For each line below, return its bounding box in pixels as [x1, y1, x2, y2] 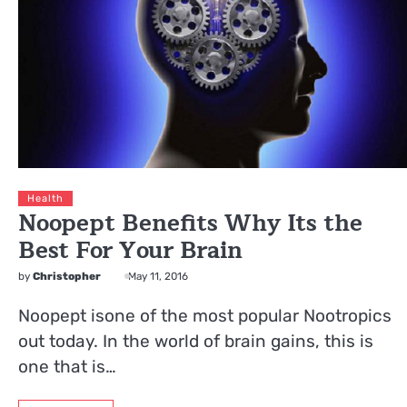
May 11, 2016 [128, 270, 188, 283]
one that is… [18, 356, 116, 378]
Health [27, 193, 64, 205]
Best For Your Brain [18, 232, 243, 271]
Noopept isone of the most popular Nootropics [18, 305, 392, 327]
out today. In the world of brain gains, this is [18, 331, 373, 352]
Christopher [33, 270, 101, 283]
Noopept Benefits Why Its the [18, 204, 362, 243]
